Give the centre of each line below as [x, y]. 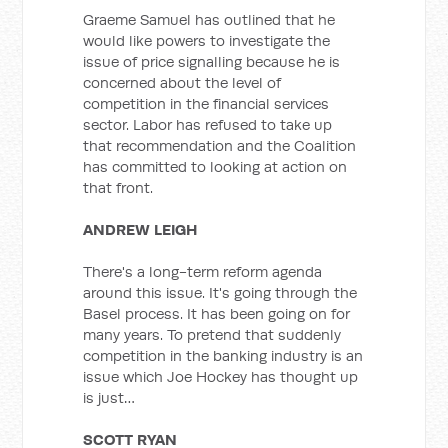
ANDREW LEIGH [140, 229]
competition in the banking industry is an [223, 355]
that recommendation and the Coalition [220, 145]
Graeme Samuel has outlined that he [209, 19]
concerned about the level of [182, 82]
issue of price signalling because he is [212, 61]
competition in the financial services [206, 103]
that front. [118, 187]
